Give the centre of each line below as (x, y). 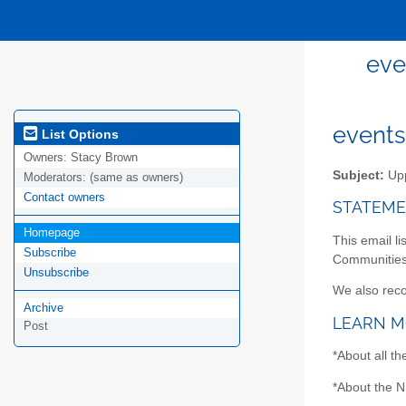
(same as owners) (136, 178)
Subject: (358, 175)
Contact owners (64, 198)
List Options (78, 134)
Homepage (52, 233)
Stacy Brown (104, 158)
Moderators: (57, 178)
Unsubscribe (56, 273)
